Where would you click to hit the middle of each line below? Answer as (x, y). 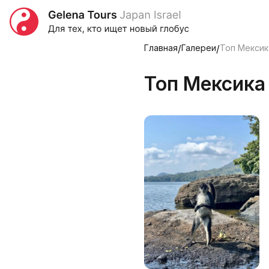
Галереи (199, 48)
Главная (161, 48)
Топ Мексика (205, 84)
